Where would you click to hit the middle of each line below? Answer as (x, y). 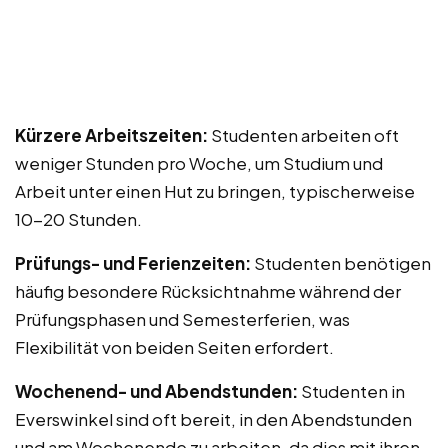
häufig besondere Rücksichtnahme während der (208, 290)
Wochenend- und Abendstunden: (156, 390)
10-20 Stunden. (78, 218)
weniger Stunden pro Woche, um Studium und (199, 162)
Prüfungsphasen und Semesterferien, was (182, 318)
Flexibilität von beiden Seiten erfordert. (174, 346)
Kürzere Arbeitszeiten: (111, 134)
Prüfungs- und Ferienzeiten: (133, 262)
